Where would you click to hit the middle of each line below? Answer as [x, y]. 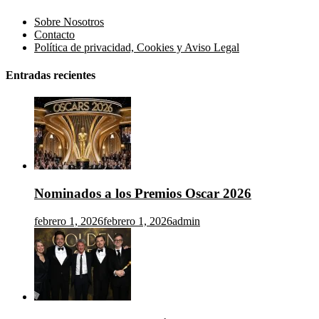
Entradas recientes [51, 75]
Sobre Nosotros [69, 21]
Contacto [54, 34]
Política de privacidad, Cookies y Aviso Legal [137, 47]
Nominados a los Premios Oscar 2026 [143, 193]
